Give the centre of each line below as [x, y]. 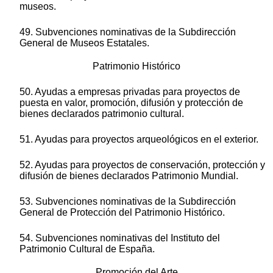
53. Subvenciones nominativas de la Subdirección [128, 202]
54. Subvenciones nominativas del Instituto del [120, 238]
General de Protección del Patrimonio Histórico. [122, 213]
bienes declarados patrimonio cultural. [102, 114]
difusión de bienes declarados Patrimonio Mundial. [129, 176]
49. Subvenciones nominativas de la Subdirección [128, 32]
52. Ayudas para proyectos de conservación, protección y [142, 165]
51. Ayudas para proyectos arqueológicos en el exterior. [139, 140]
